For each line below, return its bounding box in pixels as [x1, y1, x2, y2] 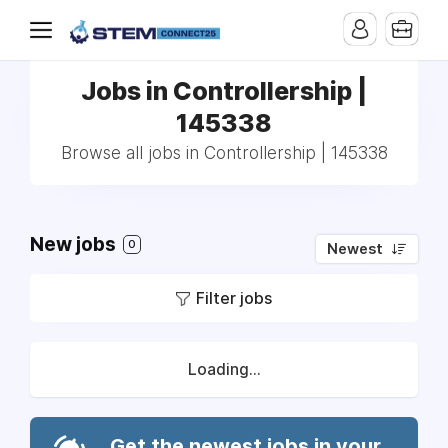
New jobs [30, 233, 120, 256]
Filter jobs [196, 288, 272, 308]
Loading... [187, 360, 261, 379]
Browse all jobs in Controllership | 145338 [60, 143, 388, 163]
